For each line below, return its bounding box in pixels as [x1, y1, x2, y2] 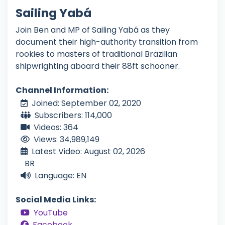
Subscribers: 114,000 [35, 109, 112, 122]
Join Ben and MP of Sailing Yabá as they [16, 24, 170, 36]
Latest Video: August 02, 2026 [32, 146, 145, 158]
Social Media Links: [16, 194, 96, 206]
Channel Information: [16, 84, 108, 96]
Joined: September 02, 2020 [32, 97, 141, 109]
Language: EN [35, 170, 86, 182]
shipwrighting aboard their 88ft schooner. [16, 60, 180, 72]
